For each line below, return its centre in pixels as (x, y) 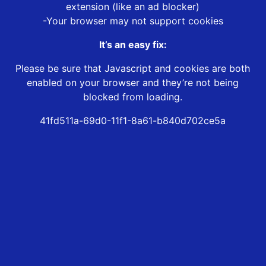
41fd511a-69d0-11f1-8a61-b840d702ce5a (133, 121)
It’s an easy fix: (133, 45)
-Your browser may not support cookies (133, 21)
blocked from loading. (133, 97)
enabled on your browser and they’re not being (133, 83)
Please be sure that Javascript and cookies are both (133, 69)
